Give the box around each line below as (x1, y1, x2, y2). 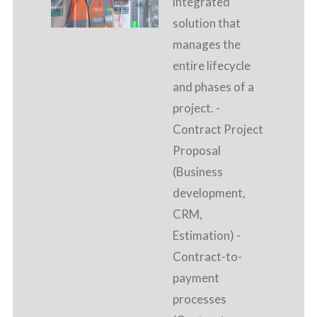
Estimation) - (173, 228, 241, 243)
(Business (173, 164, 223, 180)
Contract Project (173, 122, 263, 137)
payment (173, 270, 219, 286)
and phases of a (173, 79, 254, 95)
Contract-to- (173, 249, 242, 265)
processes (173, 292, 226, 307)
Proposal (173, 143, 221, 158)
